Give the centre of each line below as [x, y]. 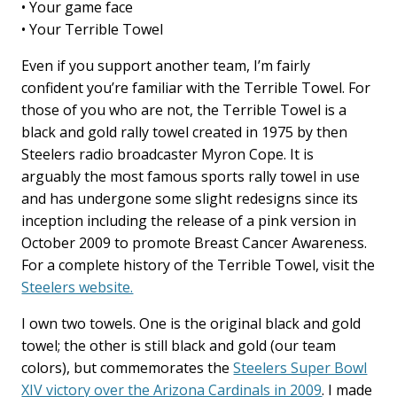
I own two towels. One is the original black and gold [191, 323]
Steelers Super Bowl [300, 368]
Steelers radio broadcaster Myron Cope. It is [168, 154]
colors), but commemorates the [128, 368]
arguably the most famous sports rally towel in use [191, 176]
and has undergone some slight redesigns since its [190, 198]
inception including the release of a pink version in [189, 221]
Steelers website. [78, 287]
